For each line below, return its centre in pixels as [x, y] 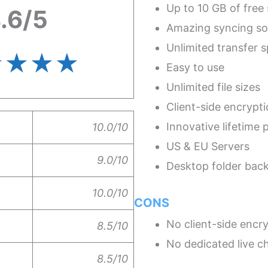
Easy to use [195, 67]
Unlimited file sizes [213, 87]
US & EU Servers [208, 146]
